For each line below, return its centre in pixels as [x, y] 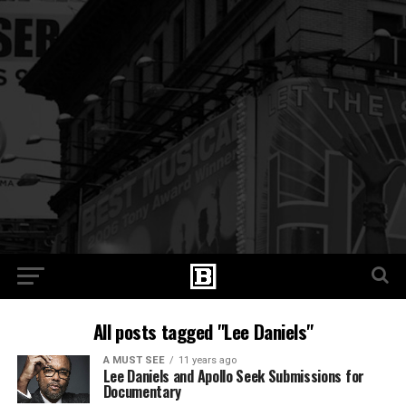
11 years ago [207, 360]
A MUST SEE [134, 360]
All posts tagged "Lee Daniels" [203, 331]
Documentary [142, 391]
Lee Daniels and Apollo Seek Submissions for [233, 376]
